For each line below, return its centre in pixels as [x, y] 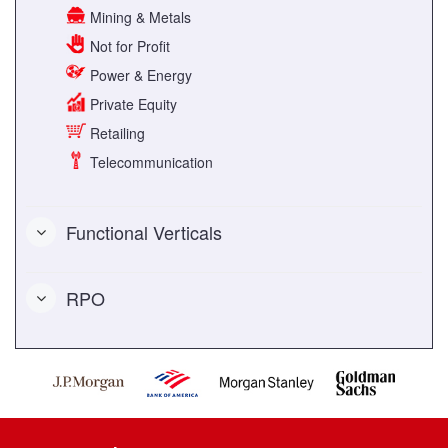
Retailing [115, 132]
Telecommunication [149, 161]
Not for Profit [128, 45]
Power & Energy [139, 74]
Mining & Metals [138, 16]
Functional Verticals [144, 231]
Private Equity [131, 103]
